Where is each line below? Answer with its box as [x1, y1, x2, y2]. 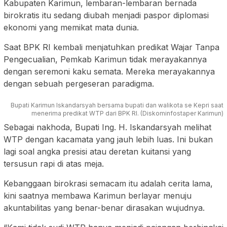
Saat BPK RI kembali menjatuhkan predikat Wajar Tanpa [4, 42, 219, 53]
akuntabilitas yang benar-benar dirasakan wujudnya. [4, 203, 205, 213]
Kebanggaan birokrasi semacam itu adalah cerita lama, [4, 178, 213, 189]
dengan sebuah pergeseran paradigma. [4, 79, 154, 89]
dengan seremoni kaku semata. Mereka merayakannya [4, 66, 215, 77]
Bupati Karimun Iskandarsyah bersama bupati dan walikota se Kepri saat [11, 101, 223, 109]
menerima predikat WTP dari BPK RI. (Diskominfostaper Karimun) [31, 109, 223, 118]
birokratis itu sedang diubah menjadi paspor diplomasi [4, 10, 209, 21]
